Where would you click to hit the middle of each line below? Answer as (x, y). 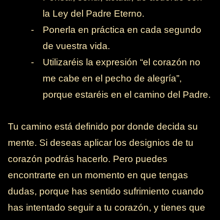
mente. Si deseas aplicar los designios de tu (101, 143)
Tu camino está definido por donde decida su (103, 127)
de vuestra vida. (77, 46)
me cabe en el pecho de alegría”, (112, 79)
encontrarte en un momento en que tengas (98, 175)
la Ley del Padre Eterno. (94, 14)
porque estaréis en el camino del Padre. (127, 95)
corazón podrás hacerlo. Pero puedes (88, 159)
